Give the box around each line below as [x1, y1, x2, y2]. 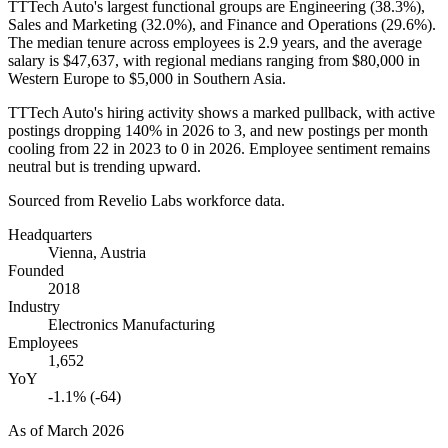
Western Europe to [8, 69, 129, 87]
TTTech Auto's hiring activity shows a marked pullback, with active [8, 103, 435, 121]
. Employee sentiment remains [241, 139, 430, 157]
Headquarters [8, 225, 92, 243]
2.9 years [258, 33, 315, 51]
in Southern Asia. [173, 69, 286, 87]
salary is [8, 51, 63, 69]
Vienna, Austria [48, 243, 146, 261]
